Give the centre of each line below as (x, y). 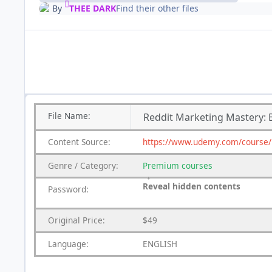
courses (197, 165)
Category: (99, 165)
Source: (96, 141)
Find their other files (157, 8)
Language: (68, 243)
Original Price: (76, 220)
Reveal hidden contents (192, 186)
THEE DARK (92, 8)
